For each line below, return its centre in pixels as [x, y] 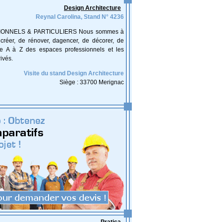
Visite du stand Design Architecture [74, 73]
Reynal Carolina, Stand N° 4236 [80, 17]
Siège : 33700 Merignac [92, 82]
